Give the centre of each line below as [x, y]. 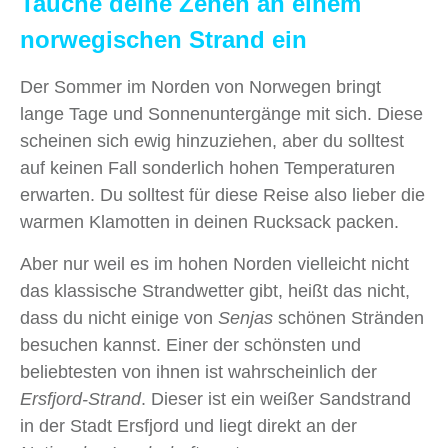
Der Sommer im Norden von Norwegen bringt [200, 87]
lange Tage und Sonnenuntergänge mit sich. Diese [221, 114]
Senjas [245, 318]
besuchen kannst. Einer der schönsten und [190, 345]
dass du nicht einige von [119, 318]
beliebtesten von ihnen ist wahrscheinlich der [198, 372]
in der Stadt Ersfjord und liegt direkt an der [188, 426]
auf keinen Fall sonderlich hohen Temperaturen [207, 168]
